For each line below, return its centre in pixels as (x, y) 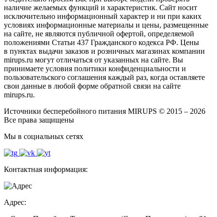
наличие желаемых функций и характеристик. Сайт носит (101, 8)
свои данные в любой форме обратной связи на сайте (92, 86)
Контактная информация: (46, 170)
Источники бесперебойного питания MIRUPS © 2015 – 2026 (105, 111)
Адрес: (15, 202)
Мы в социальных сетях (44, 137)
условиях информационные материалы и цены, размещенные (106, 25)
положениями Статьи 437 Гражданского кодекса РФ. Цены (101, 43)
